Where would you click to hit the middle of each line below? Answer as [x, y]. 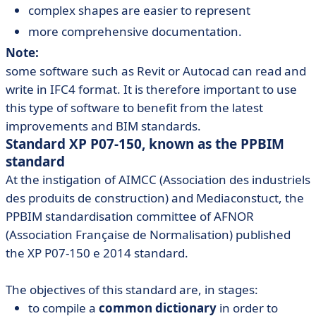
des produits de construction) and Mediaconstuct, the [155, 198]
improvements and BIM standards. [103, 126]
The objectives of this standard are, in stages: [132, 290]
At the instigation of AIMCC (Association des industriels [158, 180]
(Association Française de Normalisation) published [148, 235]
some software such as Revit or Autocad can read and [156, 71]
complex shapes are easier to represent [139, 10]
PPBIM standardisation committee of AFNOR [130, 216]
